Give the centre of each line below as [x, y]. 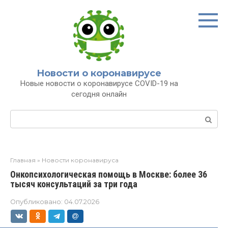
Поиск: [24, 115]
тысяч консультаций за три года [74, 184]
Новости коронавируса [80, 160]
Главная [23, 160]
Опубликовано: [36, 202]
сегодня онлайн [99, 94]
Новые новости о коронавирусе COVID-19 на [99, 83]
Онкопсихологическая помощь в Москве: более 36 [109, 174]
